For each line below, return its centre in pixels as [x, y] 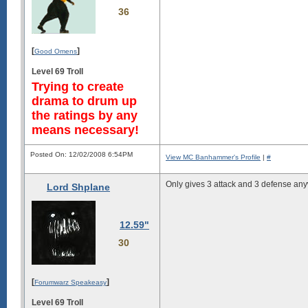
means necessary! [85, 130]
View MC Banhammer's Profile [213, 157]
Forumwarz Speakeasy [70, 282]
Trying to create [78, 86]
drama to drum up [84, 101]
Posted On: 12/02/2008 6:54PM [81, 154]
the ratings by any [85, 115]
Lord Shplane [78, 187]
